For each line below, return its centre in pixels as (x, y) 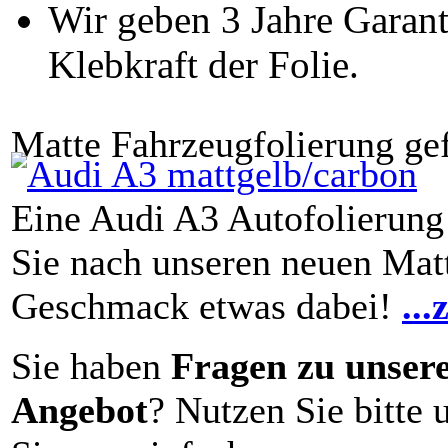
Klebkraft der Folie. (203, 65)
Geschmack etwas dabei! (206, 306)
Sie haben (91, 366)
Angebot (79, 410)
